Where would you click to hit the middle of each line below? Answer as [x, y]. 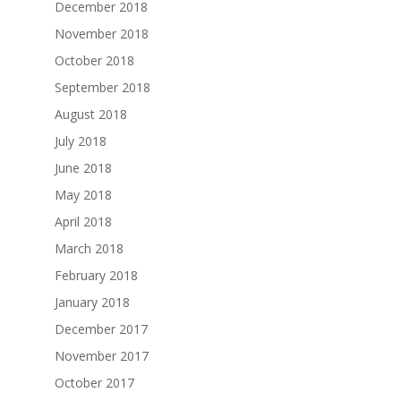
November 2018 [102, 34]
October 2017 [95, 383]
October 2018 [95, 60]
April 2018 [84, 222]
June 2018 [84, 168]
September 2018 [103, 87]
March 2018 [90, 248]
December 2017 [102, 329]
